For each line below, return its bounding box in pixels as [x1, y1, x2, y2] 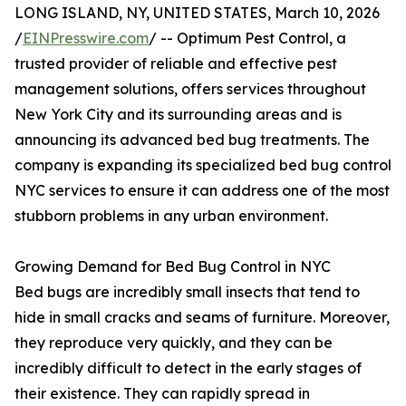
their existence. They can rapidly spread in [14, 384, 310, 403]
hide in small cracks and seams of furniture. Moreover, [14, 308, 390, 327]
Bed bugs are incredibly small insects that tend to [14, 283, 360, 302]
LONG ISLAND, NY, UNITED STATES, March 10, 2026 [14, 4, 380, 23]
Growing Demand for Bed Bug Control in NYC [14, 257, 331, 276]
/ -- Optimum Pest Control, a [149, 29, 346, 48]
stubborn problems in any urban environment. [14, 207, 328, 226]
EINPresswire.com [23, 29, 149, 48]
